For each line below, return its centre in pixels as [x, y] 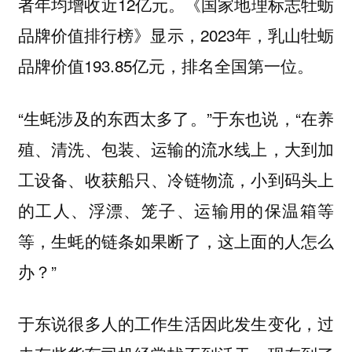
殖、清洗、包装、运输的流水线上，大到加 [176, 148]
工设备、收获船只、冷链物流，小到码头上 [176, 179]
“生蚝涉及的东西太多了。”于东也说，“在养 [176, 117]
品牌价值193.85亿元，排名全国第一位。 [165, 65]
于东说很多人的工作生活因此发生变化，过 [176, 323]
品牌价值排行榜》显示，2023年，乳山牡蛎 [176, 34]
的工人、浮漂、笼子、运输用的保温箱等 [176, 209]
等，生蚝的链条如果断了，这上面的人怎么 [176, 240]
